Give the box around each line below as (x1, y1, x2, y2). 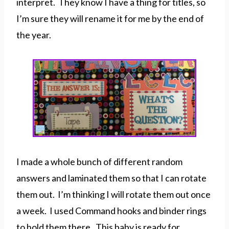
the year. (16, 29, 51, 40)
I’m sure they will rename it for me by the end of (16, 12, 204, 24)
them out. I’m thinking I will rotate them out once (16, 189, 211, 200)
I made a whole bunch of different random (16, 156, 182, 168)
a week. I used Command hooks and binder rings (16, 205, 207, 217)
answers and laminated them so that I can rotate (16, 172, 207, 184)
